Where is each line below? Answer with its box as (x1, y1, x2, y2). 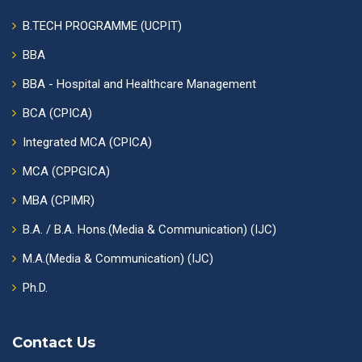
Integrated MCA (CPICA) (23, 134, 152, 149)
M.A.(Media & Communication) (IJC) (23, 250, 213, 266)
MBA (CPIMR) (23, 192, 95, 208)
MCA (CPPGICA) (23, 163, 110, 179)
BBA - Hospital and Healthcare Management (23, 76, 256, 91)
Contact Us (12, 333, 95, 351)
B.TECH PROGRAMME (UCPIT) (23, 18, 182, 33)
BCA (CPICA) (23, 105, 92, 120)
